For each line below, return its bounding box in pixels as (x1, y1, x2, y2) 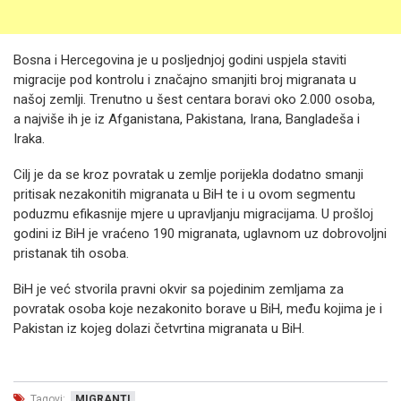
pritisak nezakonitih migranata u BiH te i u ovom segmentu (13, 186, 355, 202)
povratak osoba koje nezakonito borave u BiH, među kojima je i (13, 301, 382, 317)
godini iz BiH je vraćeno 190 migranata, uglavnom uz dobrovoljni (13, 226, 387, 242)
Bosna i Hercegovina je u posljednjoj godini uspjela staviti (13, 52, 346, 68)
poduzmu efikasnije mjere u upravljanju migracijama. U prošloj (13, 206, 373, 222)
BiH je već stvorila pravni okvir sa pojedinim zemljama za (13, 281, 344, 297)
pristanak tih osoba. (13, 245, 132, 261)
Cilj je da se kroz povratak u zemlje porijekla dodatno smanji (13, 166, 363, 183)
